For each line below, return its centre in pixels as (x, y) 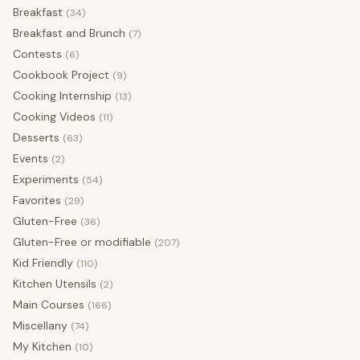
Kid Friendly (43, 263)
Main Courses (49, 305)
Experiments (46, 180)
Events (31, 159)
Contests (37, 54)
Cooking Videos (54, 117)
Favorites (37, 200)
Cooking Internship (62, 96)
